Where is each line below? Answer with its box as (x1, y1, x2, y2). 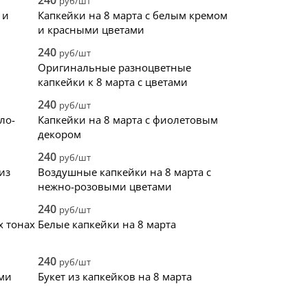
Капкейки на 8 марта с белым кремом (38, 8, 228, 22)
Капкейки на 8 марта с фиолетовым (38, 113, 218, 126)
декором (38, 127, 81, 141)
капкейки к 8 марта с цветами (38, 75, 188, 89)
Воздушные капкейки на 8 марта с (38, 165, 211, 179)
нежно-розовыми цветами (38, 179, 172, 193)
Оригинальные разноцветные (38, 60, 191, 74)
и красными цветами (38, 23, 144, 36)
